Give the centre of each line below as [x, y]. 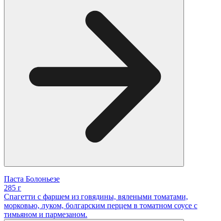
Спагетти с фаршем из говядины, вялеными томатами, [96, 196]
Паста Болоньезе [32, 179]
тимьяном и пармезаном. [46, 214]
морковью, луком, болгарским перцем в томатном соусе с [101, 205]
